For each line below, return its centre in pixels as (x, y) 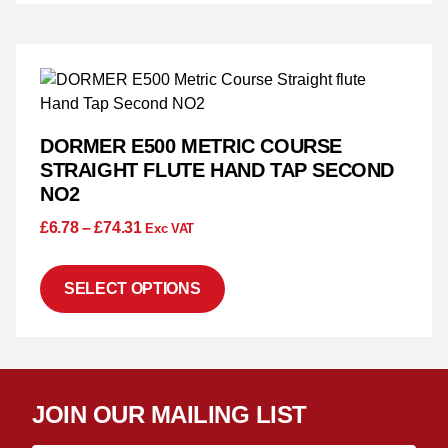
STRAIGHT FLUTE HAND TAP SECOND (217, 170)
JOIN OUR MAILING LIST (169, 415)
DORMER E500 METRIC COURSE (191, 146)
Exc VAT (170, 229)
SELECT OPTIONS (132, 289)
